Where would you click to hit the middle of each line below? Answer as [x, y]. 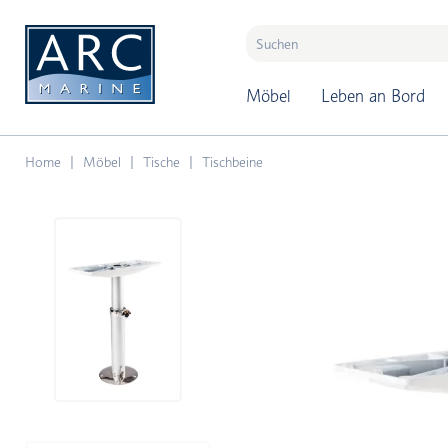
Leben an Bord [372, 96]
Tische [161, 161]
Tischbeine [232, 161]
